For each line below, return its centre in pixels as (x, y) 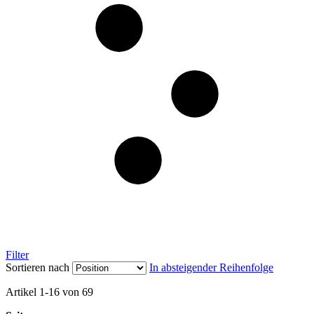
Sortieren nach (37, 267)
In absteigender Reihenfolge (211, 267)
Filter (17, 254)
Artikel (22, 292)
